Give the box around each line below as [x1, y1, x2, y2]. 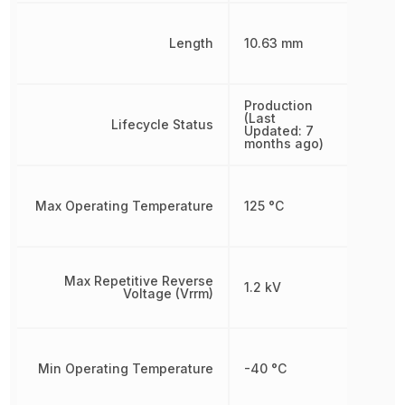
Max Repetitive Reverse [63, 273, 213, 288]
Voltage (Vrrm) [122, 286, 213, 301]
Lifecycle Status [110, 117, 213, 132]
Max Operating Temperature [34, 198, 213, 213]
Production [243, 98, 313, 113]
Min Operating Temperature [37, 361, 213, 376]
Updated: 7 [243, 123, 314, 138]
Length [168, 35, 213, 51]
